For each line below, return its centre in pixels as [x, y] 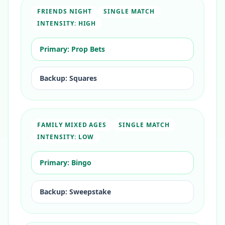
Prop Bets [88, 49]
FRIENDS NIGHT [65, 11]
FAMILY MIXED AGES [72, 125]
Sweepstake [90, 192]
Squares [83, 78]
